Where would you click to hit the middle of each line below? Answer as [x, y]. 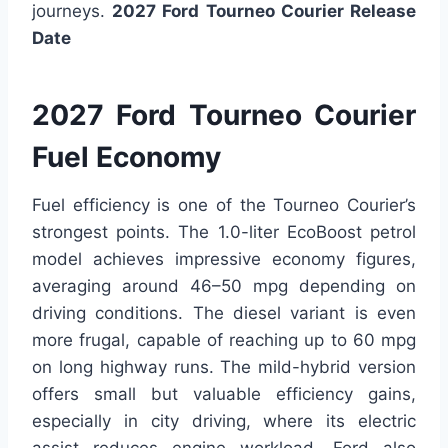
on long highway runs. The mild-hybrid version [224, 366]
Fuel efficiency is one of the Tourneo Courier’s [224, 204]
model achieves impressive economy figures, [224, 258]
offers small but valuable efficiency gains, [224, 393]
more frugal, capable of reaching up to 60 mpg [224, 339]
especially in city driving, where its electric [224, 420]
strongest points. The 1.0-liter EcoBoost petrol [224, 231]
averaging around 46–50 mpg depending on [224, 285]
